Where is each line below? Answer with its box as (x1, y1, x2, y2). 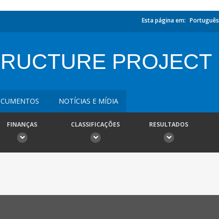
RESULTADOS (149, 120, 188, 129)
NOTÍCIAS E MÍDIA (59, 96, 118, 106)
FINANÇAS (7, 120, 37, 129)
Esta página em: (142, 16, 186, 24)
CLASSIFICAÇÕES (71, 120, 120, 129)
